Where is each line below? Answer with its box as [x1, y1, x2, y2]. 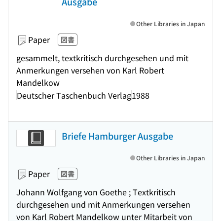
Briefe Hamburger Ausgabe [62, 129, 173, 142]
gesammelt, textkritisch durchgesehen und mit [16, 52, 188, 64]
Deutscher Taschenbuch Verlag [17, 89, 131, 101]
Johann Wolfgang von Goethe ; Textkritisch [16, 186, 176, 198]
